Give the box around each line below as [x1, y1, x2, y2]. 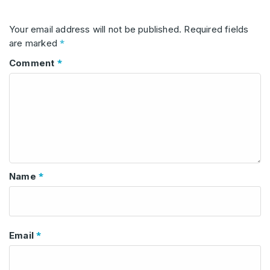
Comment [9, 57, 57, 69]
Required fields [184, 24, 249, 36]
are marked [9, 37, 60, 49]
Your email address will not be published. [9, 24, 182, 36]
